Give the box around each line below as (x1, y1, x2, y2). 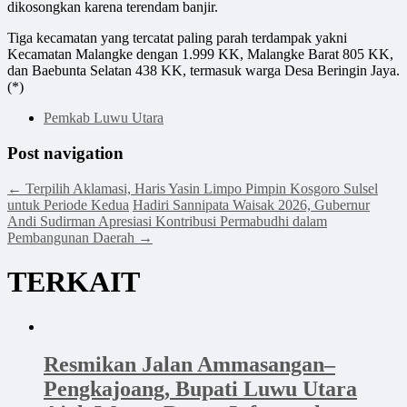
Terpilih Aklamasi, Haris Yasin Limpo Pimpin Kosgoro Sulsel (22, 180, 378, 196)
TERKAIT (7, 265, 140, 299)
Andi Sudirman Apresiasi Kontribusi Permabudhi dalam (7, 213, 327, 229)
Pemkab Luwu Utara (44, 110, 164, 126)
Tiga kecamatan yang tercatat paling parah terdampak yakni (7, 30, 347, 46)
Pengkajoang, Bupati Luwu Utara (44, 377, 357, 402)
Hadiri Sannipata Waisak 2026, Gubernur (133, 196, 370, 213)
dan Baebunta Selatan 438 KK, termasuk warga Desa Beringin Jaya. (7, 63, 400, 79)
